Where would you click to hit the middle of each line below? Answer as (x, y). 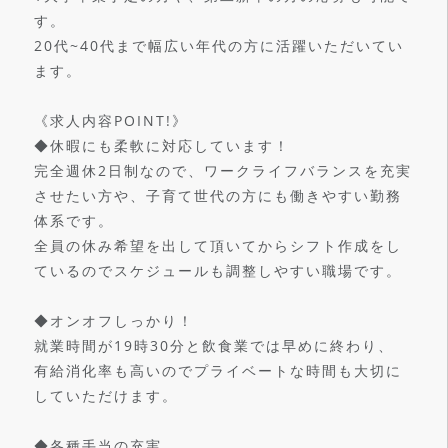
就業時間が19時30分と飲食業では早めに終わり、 (213, 345)
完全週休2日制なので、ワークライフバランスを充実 (222, 170)
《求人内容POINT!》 (110, 120)
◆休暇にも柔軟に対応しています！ (161, 145)
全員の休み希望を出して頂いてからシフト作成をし (217, 245)
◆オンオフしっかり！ (113, 320)
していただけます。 (105, 395)
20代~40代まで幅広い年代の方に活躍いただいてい (218, 45)
